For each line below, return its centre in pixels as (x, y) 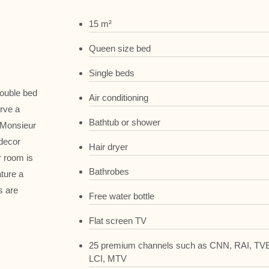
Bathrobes (109, 171)
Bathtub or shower (125, 122)
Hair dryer (109, 147)
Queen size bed (120, 48)
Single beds (112, 73)
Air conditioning (119, 97)
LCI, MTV (108, 258)
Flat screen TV (118, 220)
